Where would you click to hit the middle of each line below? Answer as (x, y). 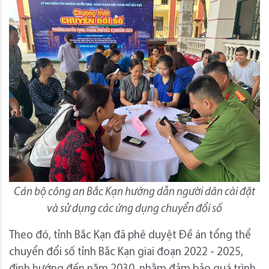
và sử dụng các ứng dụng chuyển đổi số (134, 209)
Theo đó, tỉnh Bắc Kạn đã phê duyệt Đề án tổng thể (130, 235)
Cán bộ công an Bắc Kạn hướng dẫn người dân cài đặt (134, 192)
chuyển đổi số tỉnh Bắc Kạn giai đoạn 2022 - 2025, (126, 252)
